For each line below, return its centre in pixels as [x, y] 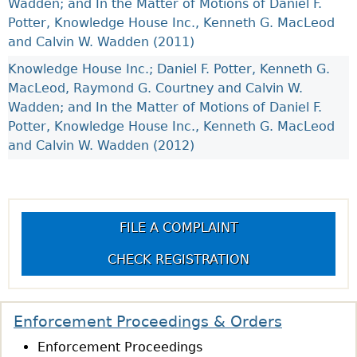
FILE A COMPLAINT [178, 228]
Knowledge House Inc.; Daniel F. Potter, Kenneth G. [169, 69]
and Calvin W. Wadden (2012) [101, 145]
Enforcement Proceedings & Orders [148, 322]
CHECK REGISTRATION [178, 259]
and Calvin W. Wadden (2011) [101, 42]
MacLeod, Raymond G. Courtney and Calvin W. [155, 88]
